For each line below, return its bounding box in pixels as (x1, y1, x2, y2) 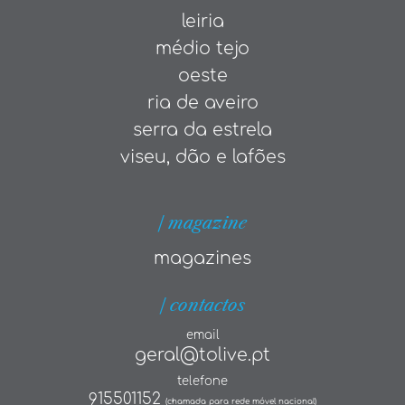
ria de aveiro (146, 93, 259, 113)
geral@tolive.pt (135, 345, 270, 365)
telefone (177, 375, 228, 389)
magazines (154, 249, 251, 268)
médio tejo (155, 39, 250, 59)
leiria (181, 12, 224, 32)
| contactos (160, 295, 245, 316)
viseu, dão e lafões (119, 147, 286, 167)
